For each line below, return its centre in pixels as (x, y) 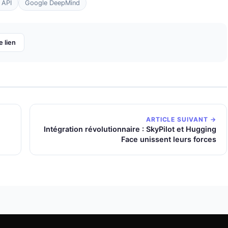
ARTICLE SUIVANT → (181, 119)
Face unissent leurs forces (169, 139)
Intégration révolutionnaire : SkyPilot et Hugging (130, 129)
